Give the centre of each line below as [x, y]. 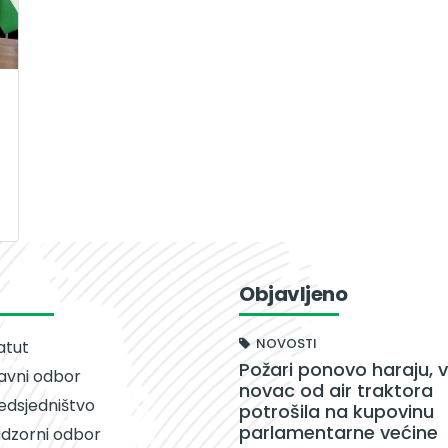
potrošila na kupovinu [336, 411]
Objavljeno [293, 293]
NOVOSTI [283, 343]
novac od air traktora [336, 390]
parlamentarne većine [338, 432]
